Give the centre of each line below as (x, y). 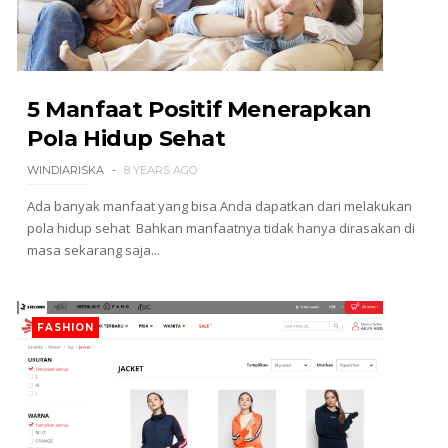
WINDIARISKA (65, 170)
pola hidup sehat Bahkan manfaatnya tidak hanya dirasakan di (220, 228)
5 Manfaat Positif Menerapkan (199, 109)
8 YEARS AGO (160, 170)
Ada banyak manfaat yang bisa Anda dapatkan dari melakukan (219, 206)
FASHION (65, 327)
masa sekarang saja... (93, 250)
